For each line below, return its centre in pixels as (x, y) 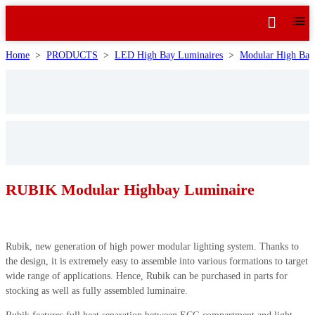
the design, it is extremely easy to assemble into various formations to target (157, 261)
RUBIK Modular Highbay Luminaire (130, 190)
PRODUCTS (72, 55)
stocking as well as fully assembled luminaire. (97, 290)
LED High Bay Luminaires (169, 55)
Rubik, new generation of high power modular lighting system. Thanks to (152, 246)
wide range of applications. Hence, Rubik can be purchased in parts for (147, 276)
